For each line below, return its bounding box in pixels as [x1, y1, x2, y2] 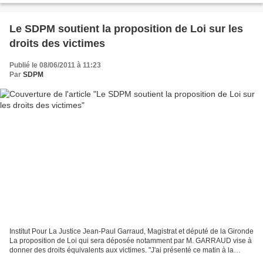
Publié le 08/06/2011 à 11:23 [9, 60, 101, 69]
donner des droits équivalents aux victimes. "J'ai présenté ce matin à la [9, 246, 234, 255]
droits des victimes [9, 37, 105, 49]
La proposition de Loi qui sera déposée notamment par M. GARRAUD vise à [9, 237, 252, 245]
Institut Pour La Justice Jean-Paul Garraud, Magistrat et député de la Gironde [9, 227, 254, 236]
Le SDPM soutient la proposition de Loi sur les [9, 22, 243, 35]
